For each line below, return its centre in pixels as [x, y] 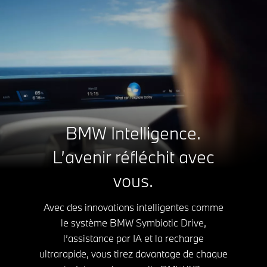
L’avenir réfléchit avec [133, 157]
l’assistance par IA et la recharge [133, 238]
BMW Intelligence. [133, 133]
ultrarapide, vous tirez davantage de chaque [133, 254]
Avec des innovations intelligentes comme [133, 207]
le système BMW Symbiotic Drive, [133, 223]
